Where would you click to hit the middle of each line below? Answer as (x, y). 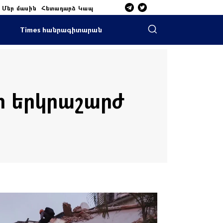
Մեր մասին (19, 8)
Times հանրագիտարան (61, 30)
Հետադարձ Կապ (67, 8)
